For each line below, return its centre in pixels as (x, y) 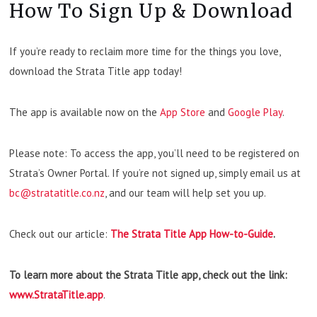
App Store (183, 112)
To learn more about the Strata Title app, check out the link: (149, 275)
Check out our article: (60, 234)
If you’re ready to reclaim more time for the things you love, (145, 51)
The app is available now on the (85, 112)
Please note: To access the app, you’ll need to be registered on (155, 153)
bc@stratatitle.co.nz (57, 192)
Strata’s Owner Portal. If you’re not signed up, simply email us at (155, 173)
